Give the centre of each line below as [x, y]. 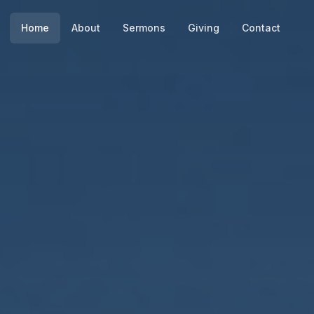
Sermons [144, 28]
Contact [261, 28]
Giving [204, 28]
